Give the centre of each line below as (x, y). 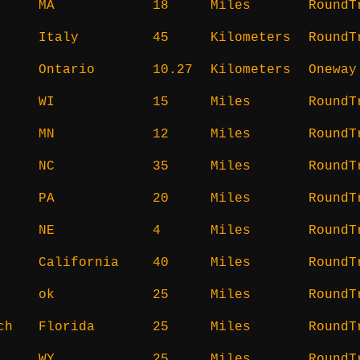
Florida (67, 327)
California (79, 262)
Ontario (67, 70)
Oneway (333, 70)
